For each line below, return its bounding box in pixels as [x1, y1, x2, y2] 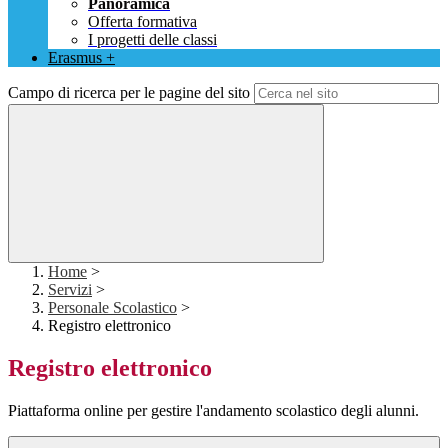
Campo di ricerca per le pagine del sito [8, 84, 250, 102]
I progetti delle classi [88, 31, 217, 49]
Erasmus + [48, 49, 115, 67]
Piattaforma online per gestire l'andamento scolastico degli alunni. [8, 402, 419, 420]
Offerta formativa [88, 13, 197, 31]
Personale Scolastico [48, 299, 177, 317]
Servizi [48, 281, 92, 299]
